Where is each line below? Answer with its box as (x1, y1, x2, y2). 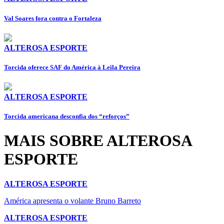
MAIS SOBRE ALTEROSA (4, 131, 191, 150)
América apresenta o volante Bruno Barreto (4, 196, 141, 205)
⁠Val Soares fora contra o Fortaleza (4, 14, 101, 22)
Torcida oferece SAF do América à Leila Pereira (4, 63, 140, 71)
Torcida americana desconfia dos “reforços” (4, 112, 129, 120)
